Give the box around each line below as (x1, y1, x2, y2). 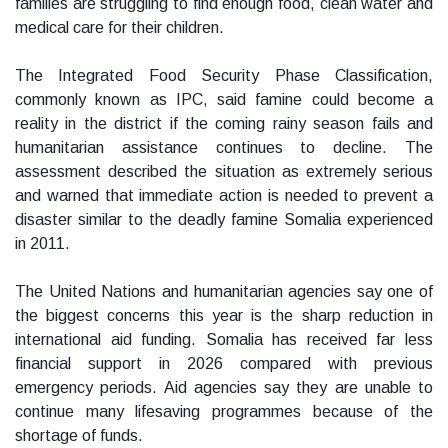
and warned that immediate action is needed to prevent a (15, 187, 433, 205)
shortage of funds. (15, 427, 143, 445)
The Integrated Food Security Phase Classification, (15, 67, 433, 85)
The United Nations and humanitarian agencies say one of (15, 283, 433, 301)
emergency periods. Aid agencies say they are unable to (15, 379, 433, 397)
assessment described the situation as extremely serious (15, 163, 433, 181)
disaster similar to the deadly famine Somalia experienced (15, 211, 433, 229)
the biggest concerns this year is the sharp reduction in (15, 307, 433, 325)
